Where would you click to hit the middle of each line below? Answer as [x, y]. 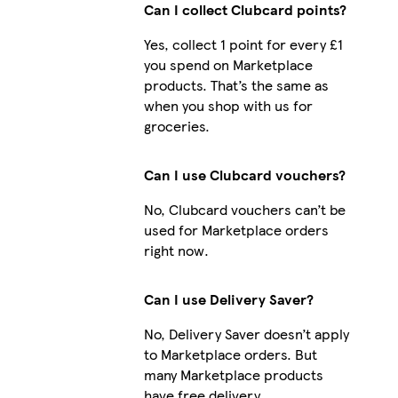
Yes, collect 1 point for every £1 [243, 44]
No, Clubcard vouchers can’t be [244, 209]
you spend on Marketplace [228, 64]
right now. [176, 250]
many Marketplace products [233, 374]
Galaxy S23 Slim [386, 169]
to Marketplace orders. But [230, 354]
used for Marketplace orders [236, 229]
